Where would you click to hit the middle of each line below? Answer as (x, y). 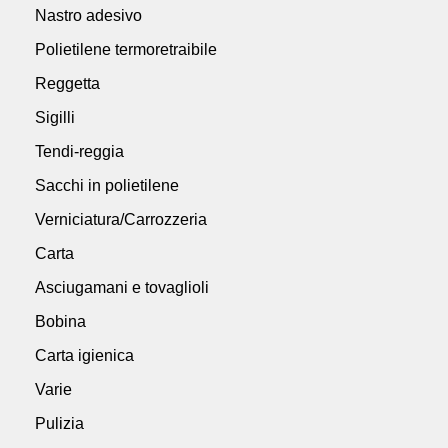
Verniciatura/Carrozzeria (121, 219)
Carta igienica (84, 355)
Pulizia (59, 423)
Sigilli (55, 117)
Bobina (60, 321)
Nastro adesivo (88, 15)
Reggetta (67, 83)
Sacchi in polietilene (107, 185)
